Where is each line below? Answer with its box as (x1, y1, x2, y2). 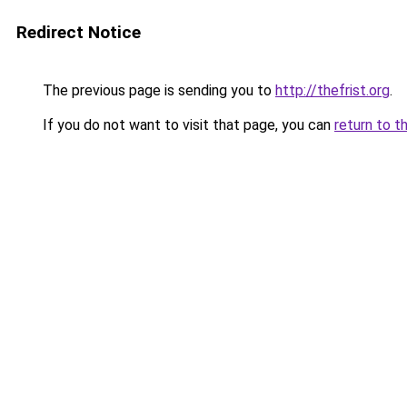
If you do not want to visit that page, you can (39, 116, 334, 134)
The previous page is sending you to (39, 82, 275, 99)
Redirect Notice (16, 22, 141, 43)
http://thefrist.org (275, 82, 390, 99)
